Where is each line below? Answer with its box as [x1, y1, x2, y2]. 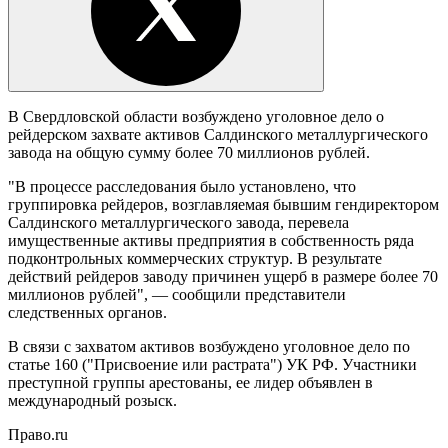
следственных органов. [8, 303, 167, 321]
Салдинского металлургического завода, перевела [8, 213, 349, 231]
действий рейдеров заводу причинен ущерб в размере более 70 [8, 267, 438, 285]
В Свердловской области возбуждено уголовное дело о [8, 107, 384, 125]
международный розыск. [8, 391, 177, 409]
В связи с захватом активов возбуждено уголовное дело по [8, 337, 410, 355]
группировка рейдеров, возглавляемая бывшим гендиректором [8, 195, 439, 213]
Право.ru [8, 425, 68, 443]
